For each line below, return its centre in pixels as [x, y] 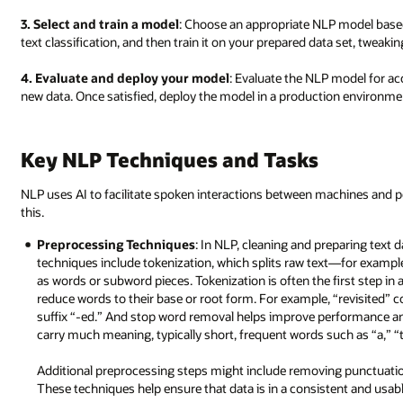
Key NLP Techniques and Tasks [170, 159]
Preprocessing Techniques [116, 244]
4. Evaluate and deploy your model [125, 77]
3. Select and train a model [100, 23]
